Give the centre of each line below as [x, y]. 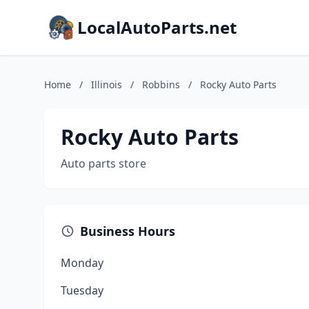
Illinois [107, 84]
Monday [82, 263]
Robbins [161, 84]
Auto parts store [103, 163]
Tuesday [82, 290]
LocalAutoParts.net [157, 27]
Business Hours [128, 231]
